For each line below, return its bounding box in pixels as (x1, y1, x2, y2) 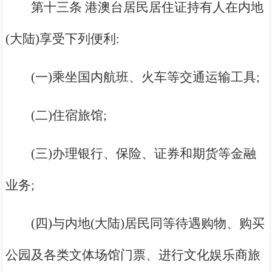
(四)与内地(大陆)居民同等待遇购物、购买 (31, 216, 265, 231)
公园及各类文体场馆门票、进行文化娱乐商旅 (5, 248, 261, 263)
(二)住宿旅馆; (31, 108, 107, 123)
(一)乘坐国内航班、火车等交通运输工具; (31, 70, 260, 85)
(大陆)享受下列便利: (5, 32, 120, 47)
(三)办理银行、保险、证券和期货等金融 (31, 146, 257, 161)
